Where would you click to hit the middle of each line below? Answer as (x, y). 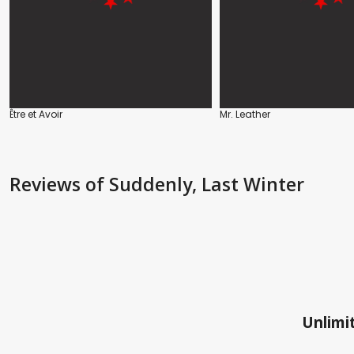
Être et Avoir (36, 115)
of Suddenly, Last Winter (195, 185)
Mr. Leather (245, 115)
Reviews (47, 185)
